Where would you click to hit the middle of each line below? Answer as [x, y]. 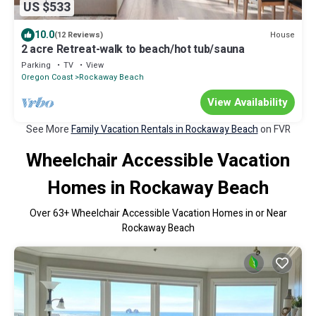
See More [48, 130]
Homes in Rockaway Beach [158, 189]
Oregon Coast [47, 78]
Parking [36, 66]
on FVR [274, 130]
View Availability [248, 103]
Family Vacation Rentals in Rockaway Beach [164, 130]
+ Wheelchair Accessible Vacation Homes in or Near [175, 214]
